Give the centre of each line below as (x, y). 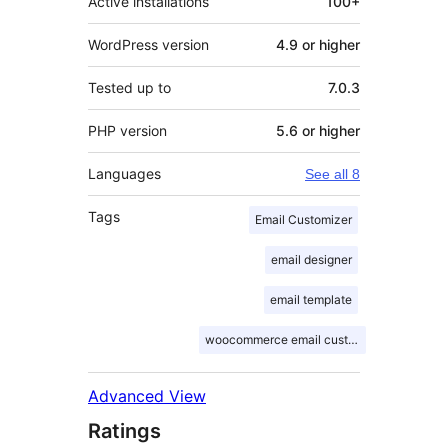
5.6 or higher (318, 131)
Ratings (124, 431)
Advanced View (147, 396)
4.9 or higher (318, 45)
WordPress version (148, 45)
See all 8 (332, 174)
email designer (311, 260)
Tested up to (129, 88)
